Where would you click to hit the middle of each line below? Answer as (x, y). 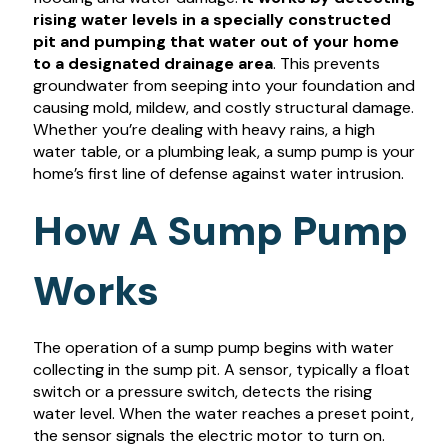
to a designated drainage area (152, 63)
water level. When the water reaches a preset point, (223, 414)
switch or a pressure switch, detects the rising (202, 392)
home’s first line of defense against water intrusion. (218, 173)
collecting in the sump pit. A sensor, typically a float (221, 370)
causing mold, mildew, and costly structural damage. (223, 107)
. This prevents (326, 63)
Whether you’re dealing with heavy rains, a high (203, 129)
